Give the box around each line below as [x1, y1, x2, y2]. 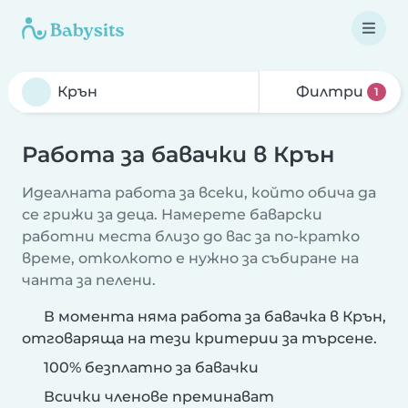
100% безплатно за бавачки [40, 359, 259, 376]
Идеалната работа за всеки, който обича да [22, 184, 376, 201]
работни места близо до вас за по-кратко [22, 228, 360, 245]
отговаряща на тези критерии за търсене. [22, 330, 377, 347]
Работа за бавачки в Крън [22, 141, 334, 168]
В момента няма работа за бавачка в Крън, [44, 308, 386, 325]
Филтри [292, 83, 368, 100]
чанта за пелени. [22, 271, 156, 289]
